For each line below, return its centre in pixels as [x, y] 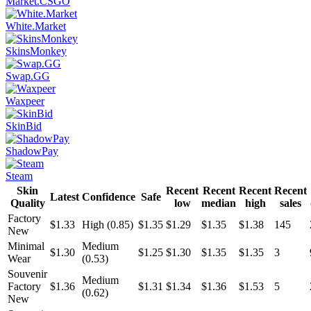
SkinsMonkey [36, 51]
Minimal [26, 246]
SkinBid [24, 126]
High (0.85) [108, 224]
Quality [27, 203]
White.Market [36, 26]
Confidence [109, 196]
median [219, 203]
